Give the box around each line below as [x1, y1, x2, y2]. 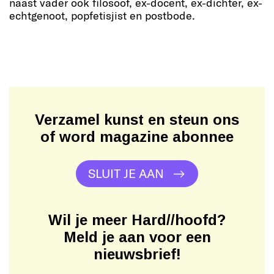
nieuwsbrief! [93, 246, 181, 263]
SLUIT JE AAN [88, 166, 164, 181]
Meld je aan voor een [63, 229, 211, 246]
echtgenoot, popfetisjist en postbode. [9, 9, 195, 23]
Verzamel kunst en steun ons [35, 111, 239, 128]
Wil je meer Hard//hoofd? [48, 212, 226, 229]
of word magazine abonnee [40, 128, 234, 146]
